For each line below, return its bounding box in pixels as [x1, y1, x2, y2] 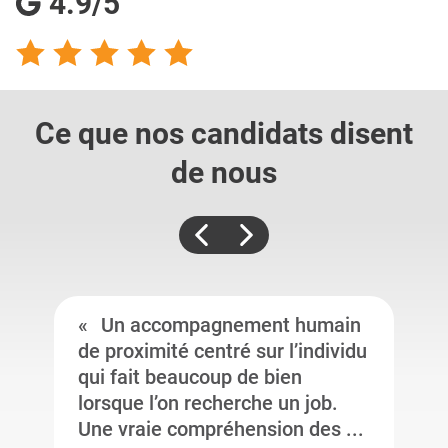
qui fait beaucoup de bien [78, 365, 302, 389]
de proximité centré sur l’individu [78, 339, 367, 363]
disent [323, 116, 413, 151]
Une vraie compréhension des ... [78, 417, 364, 441]
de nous [171, 155, 277, 190]
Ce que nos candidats [35, 116, 323, 151]
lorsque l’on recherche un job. [78, 391, 338, 415]
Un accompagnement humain [96, 313, 361, 337]
